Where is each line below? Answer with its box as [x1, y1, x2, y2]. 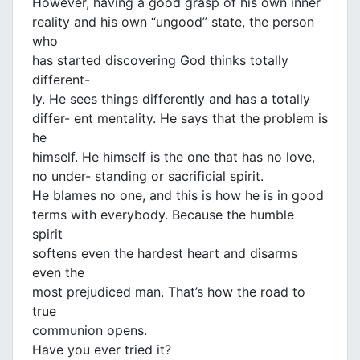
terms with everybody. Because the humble [32, 207, 294, 223]
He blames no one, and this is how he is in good [32, 187, 324, 204]
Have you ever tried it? [32, 342, 171, 358]
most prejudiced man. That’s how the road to [32, 284, 305, 301]
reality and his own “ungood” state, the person [32, 14, 314, 31]
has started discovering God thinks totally [32, 52, 288, 69]
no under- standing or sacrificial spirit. [32, 168, 264, 185]
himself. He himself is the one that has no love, [32, 149, 315, 166]
